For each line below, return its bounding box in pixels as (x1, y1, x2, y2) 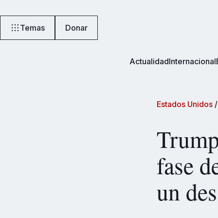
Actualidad (129, 56, 169, 66)
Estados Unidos (157, 99, 213, 109)
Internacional (168, 56, 216, 66)
